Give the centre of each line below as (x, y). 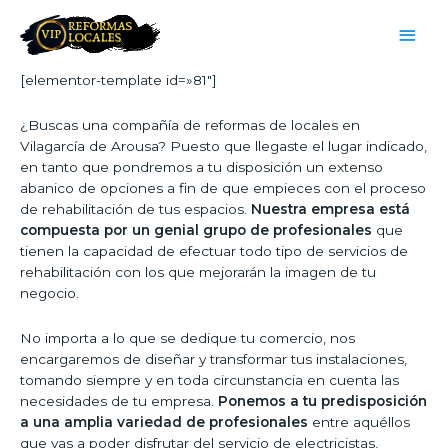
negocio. (49, 293)
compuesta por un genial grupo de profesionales (196, 230)
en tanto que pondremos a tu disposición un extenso (201, 167)
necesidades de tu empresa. (119, 401)
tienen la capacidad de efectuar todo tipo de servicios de (214, 251)
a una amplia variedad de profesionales (164, 422)
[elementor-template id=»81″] (118, 80)
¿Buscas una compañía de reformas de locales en (190, 125)
